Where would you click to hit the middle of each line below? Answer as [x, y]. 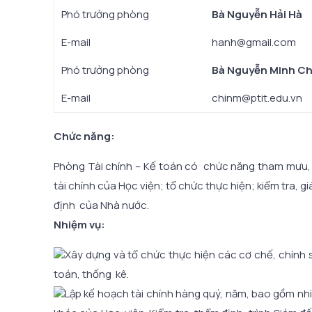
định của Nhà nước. [101, 205]
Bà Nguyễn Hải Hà [257, 14]
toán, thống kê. [91, 274]
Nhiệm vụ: [79, 224]
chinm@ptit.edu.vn [257, 97]
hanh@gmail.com [254, 42]
